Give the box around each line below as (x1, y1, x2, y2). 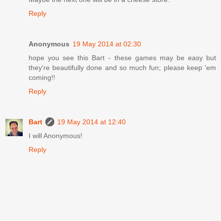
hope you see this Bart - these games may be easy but (29, 53, 216, 62)
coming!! (29, 73, 55, 81)
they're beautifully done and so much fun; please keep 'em (29, 63, 216, 72)
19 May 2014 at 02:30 (73, 39, 141, 48)
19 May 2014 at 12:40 (57, 117, 126, 126)
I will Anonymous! (29, 131, 82, 140)
